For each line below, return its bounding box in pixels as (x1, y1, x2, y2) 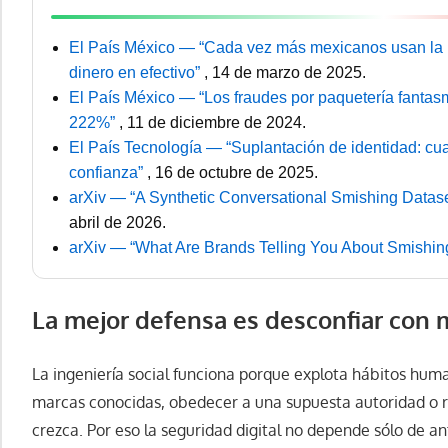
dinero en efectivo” (69, 64, 204, 82)
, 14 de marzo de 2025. (204, 64, 366, 82)
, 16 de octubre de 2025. (147, 164, 318, 182)
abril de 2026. (69, 214, 166, 232)
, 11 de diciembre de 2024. (119, 114, 306, 132)
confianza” (69, 164, 147, 182)
